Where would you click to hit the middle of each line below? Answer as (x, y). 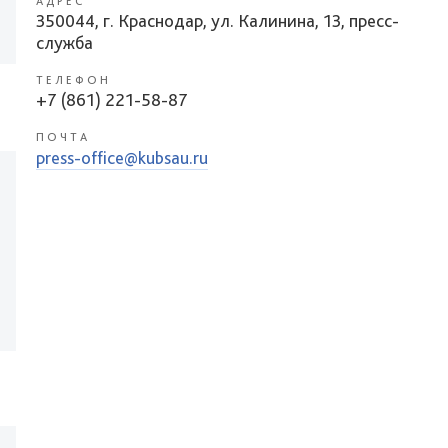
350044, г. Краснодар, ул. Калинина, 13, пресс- (217, 20)
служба (64, 42)
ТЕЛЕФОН (73, 80)
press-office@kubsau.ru (122, 157)
